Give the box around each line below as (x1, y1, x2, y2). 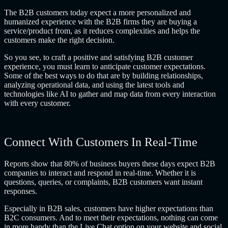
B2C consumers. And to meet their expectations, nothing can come (4, 213, 218, 222)
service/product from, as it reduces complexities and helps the (4, 26, 200, 36)
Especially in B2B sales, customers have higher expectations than (4, 204, 213, 213)
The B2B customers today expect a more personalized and (4, 8, 191, 17)
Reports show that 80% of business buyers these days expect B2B (4, 159, 215, 168)
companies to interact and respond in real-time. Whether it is (4, 168, 196, 177)
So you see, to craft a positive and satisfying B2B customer (4, 53, 193, 62)
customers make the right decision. (4, 36, 115, 45)
